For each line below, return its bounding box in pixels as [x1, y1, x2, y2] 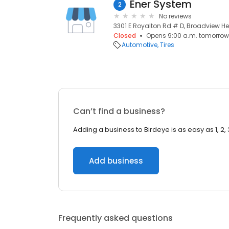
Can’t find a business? [73, 105, 165, 117]
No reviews [159, 12, 192, 20]
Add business [89, 155, 143, 166]
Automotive [122, 40, 157, 49]
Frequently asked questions [58, 212, 173, 224]
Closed [113, 31, 136, 40]
